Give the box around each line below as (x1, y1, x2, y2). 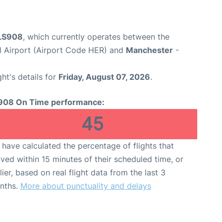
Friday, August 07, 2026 (58, 71, 150, 82)
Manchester (126, 45, 173, 55)
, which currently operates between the (23, 31, 169, 42)
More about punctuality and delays (20, 180, 151, 191)
